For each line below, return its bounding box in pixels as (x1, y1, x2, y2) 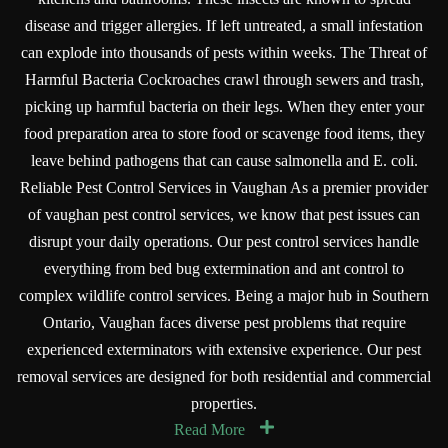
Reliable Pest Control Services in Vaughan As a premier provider (20, 179, 428, 197)
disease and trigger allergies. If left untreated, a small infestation (25, 17, 423, 35)
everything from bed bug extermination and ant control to (44, 260, 404, 278)
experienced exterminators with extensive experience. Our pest (27, 341, 421, 359)
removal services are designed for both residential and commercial (17, 368, 431, 386)
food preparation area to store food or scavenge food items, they (23, 125, 425, 143)
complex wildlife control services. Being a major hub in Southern (19, 287, 429, 305)
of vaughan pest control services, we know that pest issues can (28, 206, 420, 224)
